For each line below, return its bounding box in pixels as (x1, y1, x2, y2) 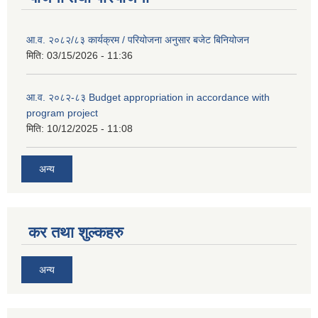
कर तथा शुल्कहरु (28, 223, 124, 241)
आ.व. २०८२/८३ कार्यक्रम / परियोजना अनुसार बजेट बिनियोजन (26, 34, 249, 46)
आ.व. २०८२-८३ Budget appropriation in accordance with (26, 92, 270, 104)
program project (26, 107, 98, 119)
